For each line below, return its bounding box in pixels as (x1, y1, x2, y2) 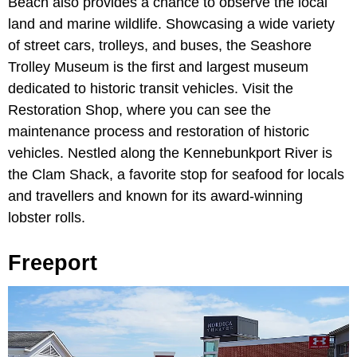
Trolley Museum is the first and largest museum (8, 58, 308, 75)
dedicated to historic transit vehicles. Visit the (8, 80, 293, 96)
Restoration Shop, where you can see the (8, 101, 271, 118)
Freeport (8, 250, 97, 275)
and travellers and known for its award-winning (8, 187, 303, 204)
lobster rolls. (8, 209, 85, 226)
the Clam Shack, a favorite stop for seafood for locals (8, 166, 344, 182)
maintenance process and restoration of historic (8, 123, 309, 139)
